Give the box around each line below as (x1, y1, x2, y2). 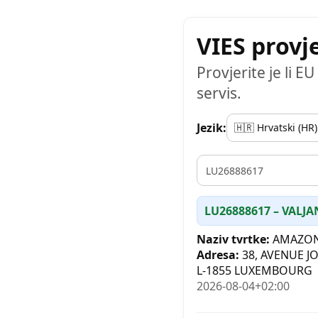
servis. (197, 83, 241, 103)
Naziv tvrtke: (197, 231, 270, 247)
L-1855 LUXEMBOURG (197, 263, 312, 278)
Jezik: (197, 120, 226, 136)
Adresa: (197, 247, 239, 263)
